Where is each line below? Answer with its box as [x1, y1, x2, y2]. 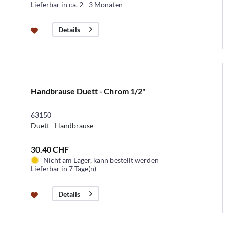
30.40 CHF [30, 144, 69, 154]
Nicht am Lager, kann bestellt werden [43, 155, 159, 164]
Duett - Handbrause [30, 121, 93, 130]
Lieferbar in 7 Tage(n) [30, 164, 96, 173]
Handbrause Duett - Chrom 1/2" [30, 86, 146, 96]
